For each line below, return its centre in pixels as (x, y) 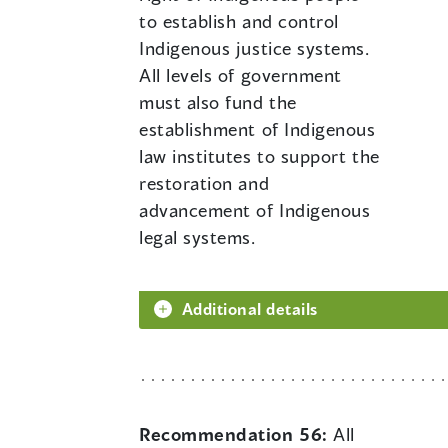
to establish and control (239, 21)
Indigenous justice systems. (254, 48)
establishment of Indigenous (257, 129)
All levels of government (240, 75)
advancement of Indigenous (255, 210)
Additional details (250, 309)
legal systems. (197, 237)
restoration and (204, 183)
